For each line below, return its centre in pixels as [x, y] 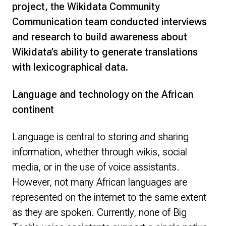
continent [33, 109]
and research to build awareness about [100, 37]
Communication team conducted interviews [109, 22]
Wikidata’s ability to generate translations [105, 52]
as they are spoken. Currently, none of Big [99, 212]
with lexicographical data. [70, 67]
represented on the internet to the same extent [109, 197]
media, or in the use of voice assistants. [96, 167]
